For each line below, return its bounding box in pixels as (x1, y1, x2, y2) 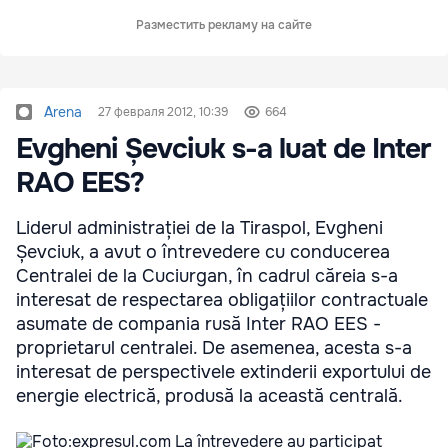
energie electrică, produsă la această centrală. (16, 385, 403, 407)
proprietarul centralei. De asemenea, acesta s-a (16, 337, 412, 359)
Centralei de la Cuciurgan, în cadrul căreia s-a (16, 265, 398, 287)
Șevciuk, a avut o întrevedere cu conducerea (16, 241, 390, 263)
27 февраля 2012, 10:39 (98, 104, 228, 120)
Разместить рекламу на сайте (136, 17, 312, 33)
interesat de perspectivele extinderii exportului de (16, 361, 431, 383)
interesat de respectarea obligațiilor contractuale (16, 289, 428, 311)
